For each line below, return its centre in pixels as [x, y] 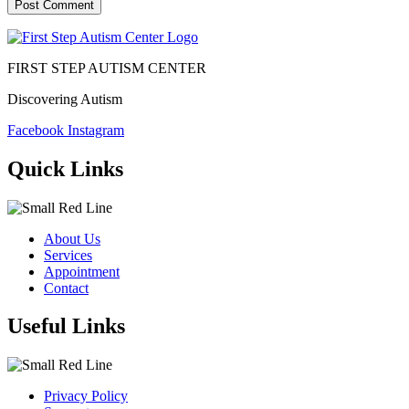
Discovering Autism [65, 99]
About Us [72, 238]
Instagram [96, 130]
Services [68, 255]
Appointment [82, 271]
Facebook [36, 130]
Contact [66, 288]
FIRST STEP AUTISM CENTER [107, 68]
